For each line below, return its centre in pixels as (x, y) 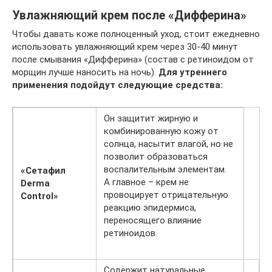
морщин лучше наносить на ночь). (85, 72)
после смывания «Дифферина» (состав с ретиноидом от (133, 59)
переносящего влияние (153, 220)
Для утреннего (193, 72)
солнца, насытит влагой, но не (168, 144)
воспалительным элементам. (165, 169)
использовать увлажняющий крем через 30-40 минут (125, 46)
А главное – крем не (146, 182)
